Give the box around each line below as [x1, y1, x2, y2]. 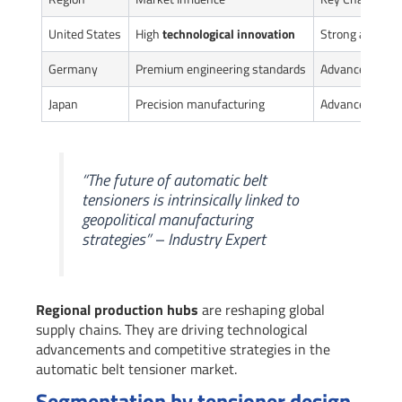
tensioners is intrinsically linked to [82, 187, 300, 212]
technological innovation [162, 23, 295, 43]
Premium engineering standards [135, 58, 306, 78]
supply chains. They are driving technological [36, 319, 308, 341]
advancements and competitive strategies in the [36, 338, 330, 361]
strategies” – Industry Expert [82, 226, 267, 251]
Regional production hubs [36, 299, 198, 321]
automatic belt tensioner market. [36, 358, 237, 380]
